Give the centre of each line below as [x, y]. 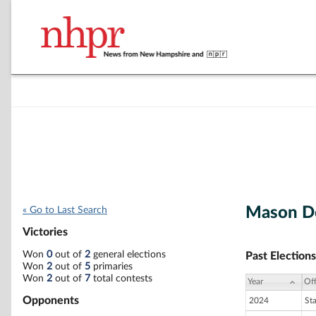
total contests [121, 278]
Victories [45, 232]
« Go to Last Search [65, 210]
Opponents [51, 300]
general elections [128, 254]
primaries [111, 266]
